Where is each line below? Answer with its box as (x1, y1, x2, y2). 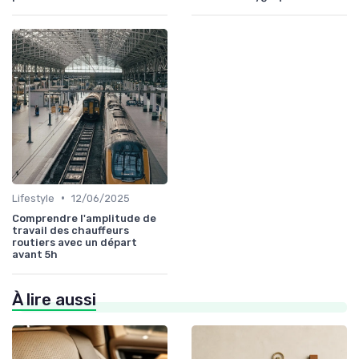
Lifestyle (12, 192, 54, 204)
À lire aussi (12, 289, 96, 309)
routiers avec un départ (12, 236, 137, 248)
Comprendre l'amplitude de (12, 212, 156, 224)
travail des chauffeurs (12, 224, 129, 236)
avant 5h (12, 248, 58, 260)
